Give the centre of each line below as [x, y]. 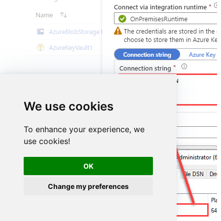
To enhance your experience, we [84, 129]
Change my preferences [89, 186]
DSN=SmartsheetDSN [152, 81]
